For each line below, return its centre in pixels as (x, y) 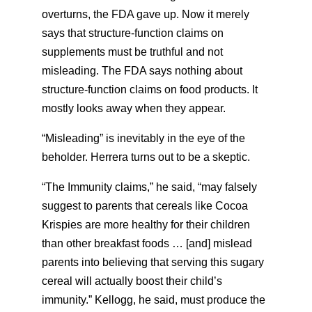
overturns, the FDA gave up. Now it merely (146, 14)
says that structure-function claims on (133, 33)
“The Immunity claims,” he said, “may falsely (149, 187)
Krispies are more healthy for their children (146, 225)
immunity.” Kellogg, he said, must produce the (154, 300)
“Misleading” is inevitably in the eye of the (143, 138)
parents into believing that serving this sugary (153, 262)
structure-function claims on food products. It (150, 89)
